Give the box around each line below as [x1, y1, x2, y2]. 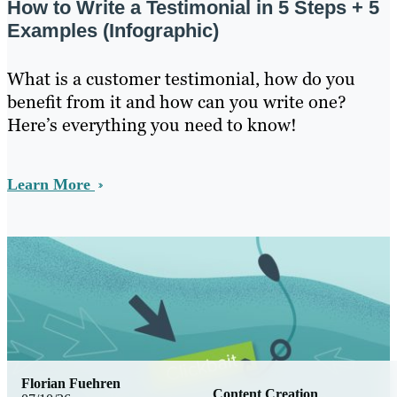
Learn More [7, 175, 95, 194]
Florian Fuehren [21, 376, 121, 392]
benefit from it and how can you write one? [7, 90, 346, 114]
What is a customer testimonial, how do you [7, 67, 355, 91]
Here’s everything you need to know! [7, 113, 297, 137]
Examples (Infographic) [7, 19, 219, 43]
